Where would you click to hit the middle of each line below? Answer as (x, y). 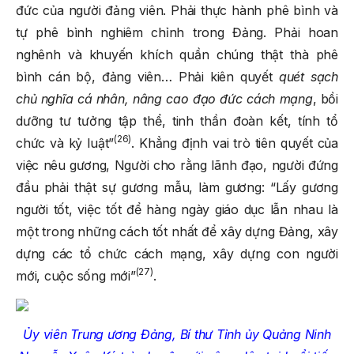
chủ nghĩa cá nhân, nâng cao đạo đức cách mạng (164, 98)
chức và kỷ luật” (65, 143)
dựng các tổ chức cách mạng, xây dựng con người (177, 253)
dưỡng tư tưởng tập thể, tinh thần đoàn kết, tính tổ (177, 121)
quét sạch (308, 76)
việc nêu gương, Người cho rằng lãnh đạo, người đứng (177, 165)
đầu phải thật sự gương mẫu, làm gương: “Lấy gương (177, 187)
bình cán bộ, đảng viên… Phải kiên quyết (147, 76)
